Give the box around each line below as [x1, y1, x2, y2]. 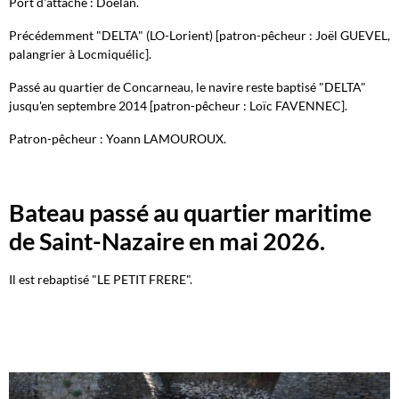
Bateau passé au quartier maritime [9, 198, 371, 227]
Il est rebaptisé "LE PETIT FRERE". [9, 272, 192, 287]
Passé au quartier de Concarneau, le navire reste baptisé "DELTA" [9, 79, 366, 94]
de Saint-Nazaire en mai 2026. [9, 226, 325, 256]
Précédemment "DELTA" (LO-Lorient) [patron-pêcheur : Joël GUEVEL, [9, 28, 390, 43]
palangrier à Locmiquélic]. [9, 46, 151, 61]
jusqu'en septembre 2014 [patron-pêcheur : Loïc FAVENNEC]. [9, 98, 347, 113]
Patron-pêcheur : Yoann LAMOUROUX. [9, 131, 226, 146]
